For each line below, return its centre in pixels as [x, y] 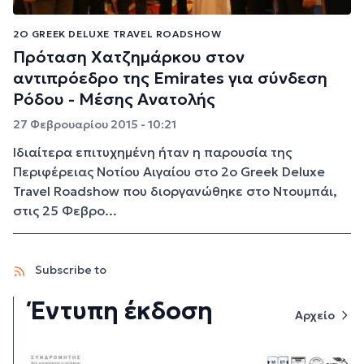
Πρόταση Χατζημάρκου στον [129, 57]
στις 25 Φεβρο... [65, 211]
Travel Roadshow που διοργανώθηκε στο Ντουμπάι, [175, 191]
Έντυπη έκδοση [121, 311]
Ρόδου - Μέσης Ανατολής [114, 100]
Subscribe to [69, 270]
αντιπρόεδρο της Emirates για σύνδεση [170, 78]
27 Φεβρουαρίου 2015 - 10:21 [95, 125]
